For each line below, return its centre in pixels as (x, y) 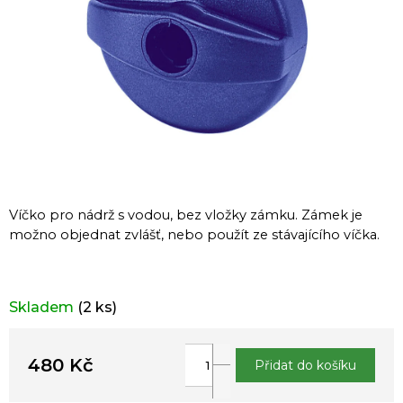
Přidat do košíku (305, 365)
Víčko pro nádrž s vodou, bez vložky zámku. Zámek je (186, 215)
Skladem (43, 307)
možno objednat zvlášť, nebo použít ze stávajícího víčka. (194, 234)
